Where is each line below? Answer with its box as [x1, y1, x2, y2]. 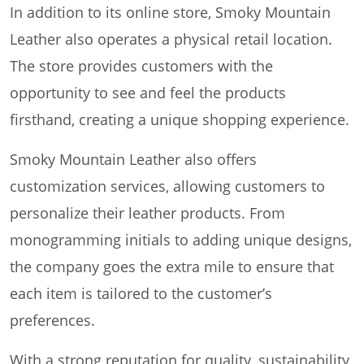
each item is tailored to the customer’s [10, 284, 272, 304]
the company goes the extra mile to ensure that [10, 257, 334, 277]
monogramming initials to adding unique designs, [10, 230, 352, 250]
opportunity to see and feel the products [10, 83, 286, 103]
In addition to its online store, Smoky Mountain [10, 2, 331, 23]
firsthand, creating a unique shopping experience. [10, 110, 349, 130]
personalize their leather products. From [10, 203, 285, 223]
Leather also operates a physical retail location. [10, 29, 332, 50]
